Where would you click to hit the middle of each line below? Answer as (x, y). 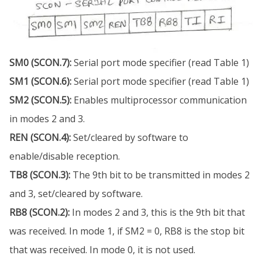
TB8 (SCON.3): (40, 175)
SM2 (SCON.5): (40, 100)
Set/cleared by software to (130, 138)
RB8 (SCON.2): (39, 213)
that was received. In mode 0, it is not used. (102, 250)
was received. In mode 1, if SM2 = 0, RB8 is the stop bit (127, 231)
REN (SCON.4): (40, 138)
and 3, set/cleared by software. (76, 194)
